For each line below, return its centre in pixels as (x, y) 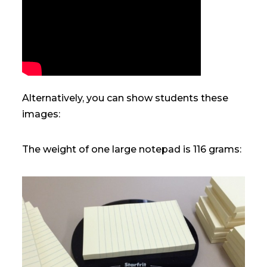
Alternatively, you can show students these (125, 98)
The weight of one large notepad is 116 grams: (132, 150)
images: (41, 114)
